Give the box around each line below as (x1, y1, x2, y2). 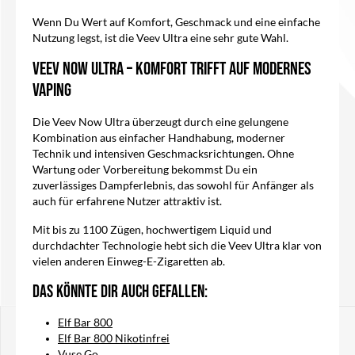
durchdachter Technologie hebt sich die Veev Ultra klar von (32, 239, 322, 253)
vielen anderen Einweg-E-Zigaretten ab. (32, 255, 225, 269)
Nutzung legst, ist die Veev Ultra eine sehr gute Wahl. (32, 32, 288, 45)
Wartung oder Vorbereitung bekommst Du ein (32, 163, 258, 177)
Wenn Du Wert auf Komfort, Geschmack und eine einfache (32, 16, 320, 29)
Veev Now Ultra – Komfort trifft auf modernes (32, 58, 311, 81)
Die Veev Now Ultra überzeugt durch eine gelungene (32, 116, 288, 129)
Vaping (32, 79, 71, 102)
